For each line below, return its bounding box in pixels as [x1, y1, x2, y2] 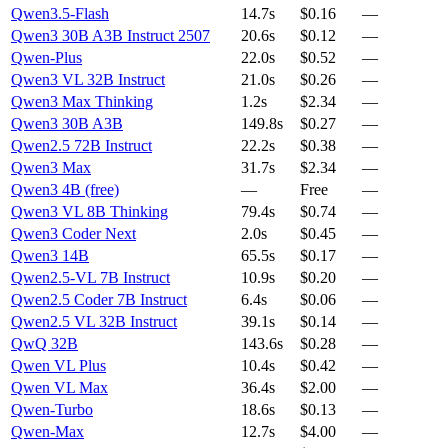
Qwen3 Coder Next [11, 225, 136, 243]
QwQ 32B [11, 335, 78, 353]
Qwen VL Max [11, 379, 108, 397]
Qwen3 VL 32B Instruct [11, 71, 165, 89]
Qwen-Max [11, 423, 84, 441]
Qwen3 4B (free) [11, 181, 119, 199]
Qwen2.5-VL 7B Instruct [11, 269, 170, 287]
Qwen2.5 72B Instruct [11, 137, 152, 155]
